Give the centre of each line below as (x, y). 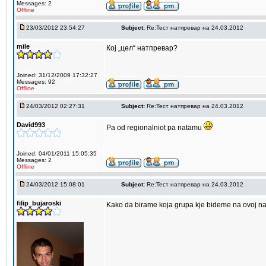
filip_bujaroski (39, 203)
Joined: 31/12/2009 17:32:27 (57, 75)
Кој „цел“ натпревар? (142, 48)
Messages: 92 (36, 82)
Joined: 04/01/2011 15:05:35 (57, 153)
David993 (31, 125)
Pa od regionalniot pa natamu (155, 128)
